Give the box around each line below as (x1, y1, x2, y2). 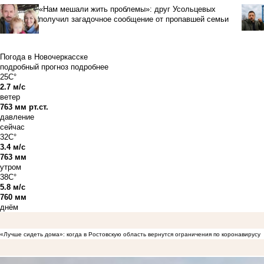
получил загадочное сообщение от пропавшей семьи (38, 15, 229, 24)
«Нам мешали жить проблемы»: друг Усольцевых (38, 5, 216, 14)
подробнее (71, 62, 108, 72)
